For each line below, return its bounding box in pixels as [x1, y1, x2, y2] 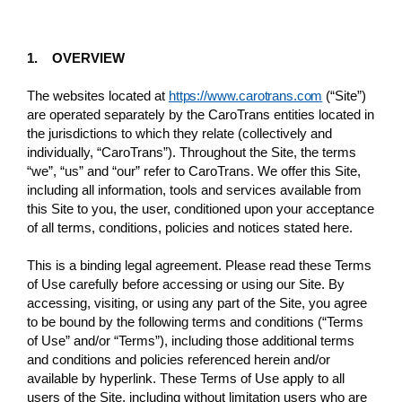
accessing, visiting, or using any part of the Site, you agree [27, 294, 367, 310]
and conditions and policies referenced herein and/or [27, 351, 330, 367]
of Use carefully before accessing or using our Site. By [27, 275, 345, 292]
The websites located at [27, 87, 169, 103]
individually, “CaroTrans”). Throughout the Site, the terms [27, 144, 356, 160]
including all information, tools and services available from [27, 181, 362, 197]
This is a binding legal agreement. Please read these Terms [27, 257, 371, 273]
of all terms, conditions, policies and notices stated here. [27, 219, 353, 235]
